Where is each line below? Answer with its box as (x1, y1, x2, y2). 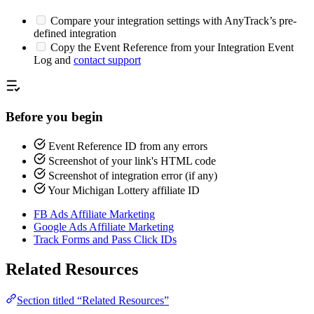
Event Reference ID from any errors (48, 139, 207, 152)
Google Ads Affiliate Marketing (34, 220, 174, 233)
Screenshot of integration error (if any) (48, 169, 217, 182)
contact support (74, 54, 141, 67)
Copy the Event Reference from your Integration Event (48, 41, 294, 54)
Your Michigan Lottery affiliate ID (48, 184, 200, 196)
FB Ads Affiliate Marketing (34, 207, 155, 220)
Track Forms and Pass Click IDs (34, 233, 177, 245)
